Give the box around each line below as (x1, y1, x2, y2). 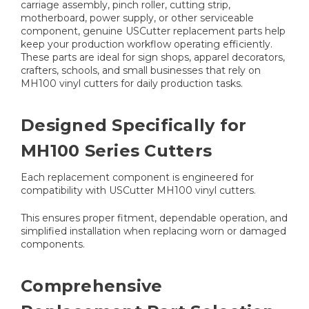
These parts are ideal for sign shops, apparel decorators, (21, 51, 285, 64)
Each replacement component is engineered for (21, 171, 254, 184)
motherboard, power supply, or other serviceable (21, 12, 254, 25)
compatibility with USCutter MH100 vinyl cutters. (21, 184, 256, 197)
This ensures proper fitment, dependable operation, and (21, 212, 288, 225)
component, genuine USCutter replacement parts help (21, 25, 286, 38)
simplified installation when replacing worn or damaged (21, 225, 286, 238)
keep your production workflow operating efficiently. (21, 38, 272, 51)
